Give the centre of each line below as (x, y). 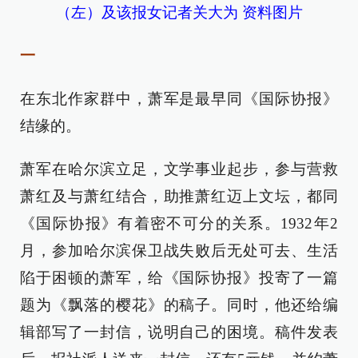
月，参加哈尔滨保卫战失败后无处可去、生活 (179, 250)
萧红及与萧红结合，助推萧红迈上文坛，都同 (179, 196)
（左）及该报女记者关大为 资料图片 (179, 12)
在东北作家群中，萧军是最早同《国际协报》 (179, 98)
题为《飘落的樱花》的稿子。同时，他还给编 (179, 304)
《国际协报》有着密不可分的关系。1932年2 (179, 223)
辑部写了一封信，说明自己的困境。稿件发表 (179, 332)
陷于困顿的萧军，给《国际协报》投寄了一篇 (179, 277)
